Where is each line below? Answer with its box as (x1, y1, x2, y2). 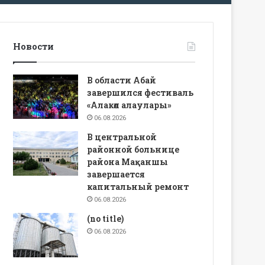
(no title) (87, 212, 124, 224)
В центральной (87, 131, 157, 143)
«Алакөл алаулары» (87, 99, 172, 111)
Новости (13, 40, 54, 52)
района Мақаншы (87, 156, 169, 167)
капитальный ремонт (87, 180, 189, 192)
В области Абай (87, 74, 157, 86)
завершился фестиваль (87, 86, 194, 98)
